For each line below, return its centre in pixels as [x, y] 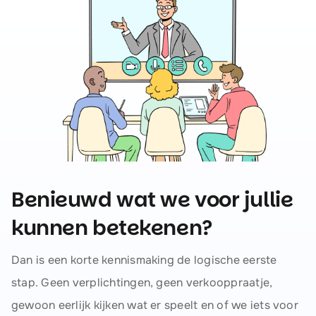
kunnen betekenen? [111, 228]
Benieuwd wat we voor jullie [152, 200]
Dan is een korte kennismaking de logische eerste [144, 260]
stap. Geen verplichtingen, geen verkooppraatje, [142, 283]
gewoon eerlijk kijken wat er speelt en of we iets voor [154, 305]
